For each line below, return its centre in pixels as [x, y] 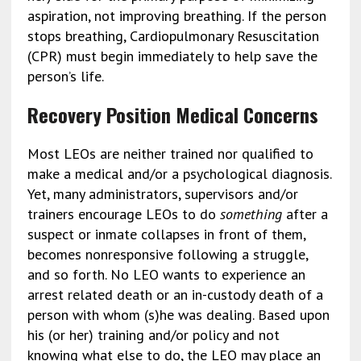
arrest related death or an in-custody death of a [175, 294]
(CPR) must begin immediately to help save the [172, 56]
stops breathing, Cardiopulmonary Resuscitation [173, 35]
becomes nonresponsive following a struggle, [167, 254]
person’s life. [65, 76]
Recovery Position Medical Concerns [172, 114]
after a [305, 214]
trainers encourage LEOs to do [123, 214]
